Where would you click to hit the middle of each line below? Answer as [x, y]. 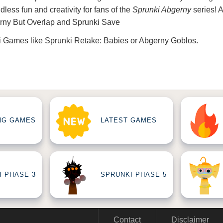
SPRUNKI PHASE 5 [134, 175]
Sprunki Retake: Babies [87, 41]
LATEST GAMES [129, 120]
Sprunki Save [96, 22]
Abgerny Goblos [167, 41]
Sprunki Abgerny [162, 10]
